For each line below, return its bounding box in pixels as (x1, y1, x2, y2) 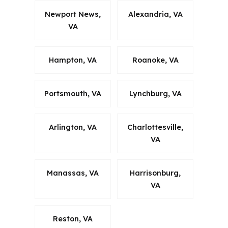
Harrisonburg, (130, 168, 181, 178)
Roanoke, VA (132, 55, 179, 65)
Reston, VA (53, 214, 93, 223)
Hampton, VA (49, 55, 97, 65)
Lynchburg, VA (129, 89, 182, 98)
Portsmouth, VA (44, 89, 101, 98)
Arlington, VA (49, 123, 97, 132)
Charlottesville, (127, 123, 183, 132)
